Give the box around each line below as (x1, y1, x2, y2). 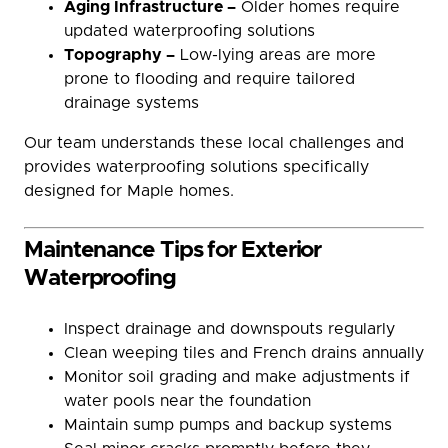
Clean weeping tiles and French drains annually (64, 345, 424, 361)
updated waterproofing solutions (64, 23, 315, 39)
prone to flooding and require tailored (64, 71, 355, 87)
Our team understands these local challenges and (24, 135, 404, 151)
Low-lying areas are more (175, 47, 376, 63)
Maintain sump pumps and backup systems (64, 417, 392, 433)
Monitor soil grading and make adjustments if (64, 369, 410, 385)
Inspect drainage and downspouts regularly (64, 321, 395, 337)
